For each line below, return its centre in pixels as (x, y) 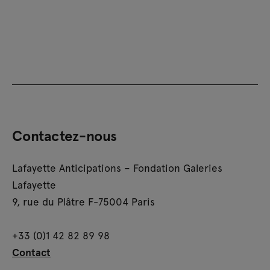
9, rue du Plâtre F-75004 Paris (83, 201)
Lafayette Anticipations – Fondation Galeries (117, 168)
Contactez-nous (64, 135)
